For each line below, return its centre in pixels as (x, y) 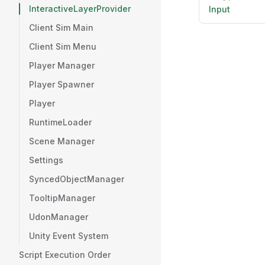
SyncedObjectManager (77, 179)
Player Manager (62, 65)
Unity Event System (69, 236)
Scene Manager (62, 141)
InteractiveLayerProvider (80, 9)
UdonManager (59, 217)
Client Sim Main (61, 28)
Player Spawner (62, 84)
